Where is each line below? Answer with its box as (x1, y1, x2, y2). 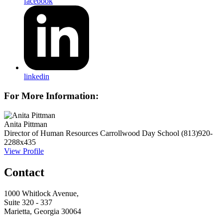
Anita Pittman (4, 119, 47, 128)
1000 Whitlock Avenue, (4, 189, 79, 198)
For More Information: (4, 91, 99, 101)
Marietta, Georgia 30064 (4, 207, 81, 216)
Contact (4, 165, 44, 179)
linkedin (24, 72, 49, 81)
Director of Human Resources (4, 128, 98, 137)
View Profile (4, 146, 44, 155)
